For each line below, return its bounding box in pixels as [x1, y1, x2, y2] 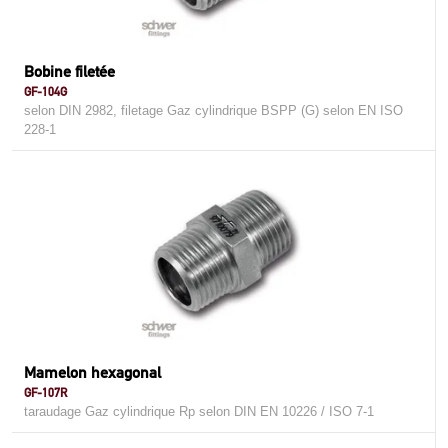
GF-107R [24, 385, 67, 400]
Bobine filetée [24, 62, 115, 81]
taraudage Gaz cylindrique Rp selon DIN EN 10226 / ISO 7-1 [24, 404, 374, 419]
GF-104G [24, 84, 67, 99]
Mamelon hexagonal [24, 363, 161, 382]
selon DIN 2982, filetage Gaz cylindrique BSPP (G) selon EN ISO [24, 103, 403, 118]
